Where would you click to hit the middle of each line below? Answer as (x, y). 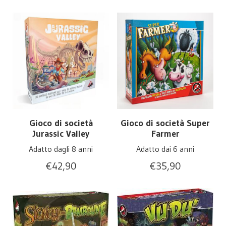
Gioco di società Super (165, 123)
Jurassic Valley (61, 134)
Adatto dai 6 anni (165, 149)
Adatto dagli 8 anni (61, 149)
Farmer (165, 134)
